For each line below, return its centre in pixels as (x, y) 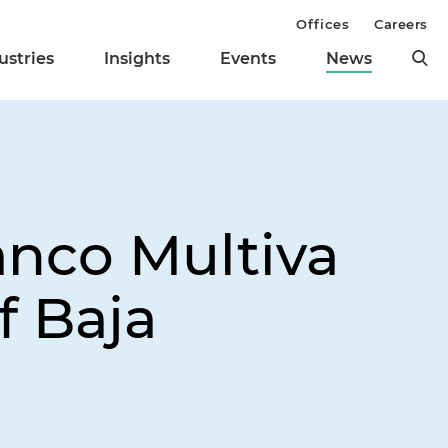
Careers (401, 24)
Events (248, 59)
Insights (137, 59)
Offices (323, 24)
